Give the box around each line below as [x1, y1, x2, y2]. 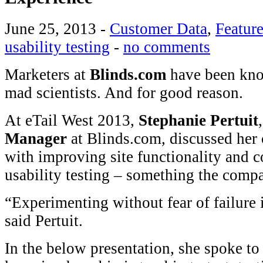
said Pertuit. [5, 211, 83, 230]
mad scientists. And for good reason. [5, 83, 243, 102]
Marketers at [5, 65, 90, 83]
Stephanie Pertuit [139, 111, 258, 129]
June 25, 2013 [5, 19, 96, 38]
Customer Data [110, 19, 207, 38]
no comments [123, 38, 210, 56]
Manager [5, 129, 67, 147]
